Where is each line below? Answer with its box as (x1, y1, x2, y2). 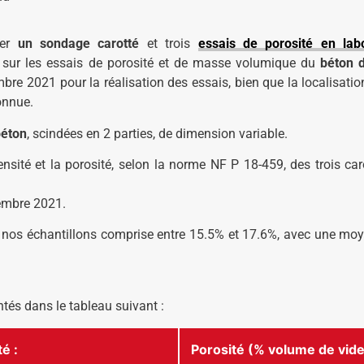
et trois (139, 36, 198, 52)
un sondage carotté (17, 36, 140, 52)
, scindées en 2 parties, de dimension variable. (27, 125, 288, 141)
